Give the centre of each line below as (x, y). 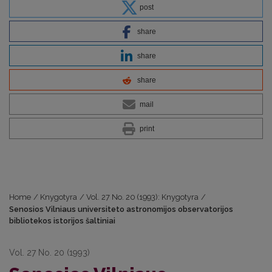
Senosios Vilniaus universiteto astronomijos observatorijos (121, 209)
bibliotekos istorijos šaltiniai (62, 221)
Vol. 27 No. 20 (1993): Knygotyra (143, 197)
